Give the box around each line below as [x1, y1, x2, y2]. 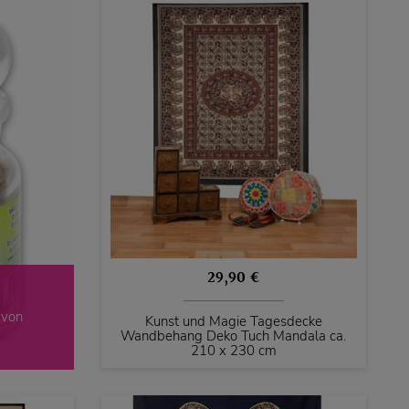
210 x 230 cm [190, 341, 277, 360]
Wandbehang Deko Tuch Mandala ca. [121, 326, 347, 345]
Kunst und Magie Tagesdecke [144, 311, 322, 330]
